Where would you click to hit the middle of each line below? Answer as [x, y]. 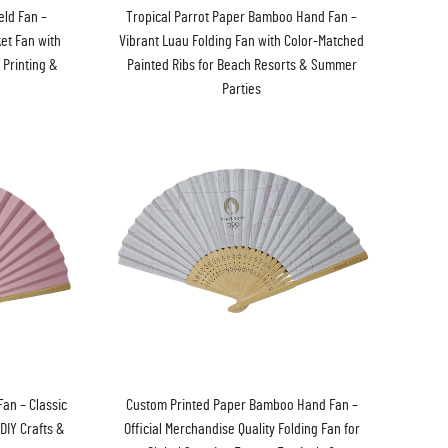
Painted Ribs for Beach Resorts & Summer [241, 65]
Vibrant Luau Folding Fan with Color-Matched [242, 41]
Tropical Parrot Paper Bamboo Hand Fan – [242, 17]
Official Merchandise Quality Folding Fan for [241, 428]
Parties [242, 89]
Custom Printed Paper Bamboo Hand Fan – [241, 404]
